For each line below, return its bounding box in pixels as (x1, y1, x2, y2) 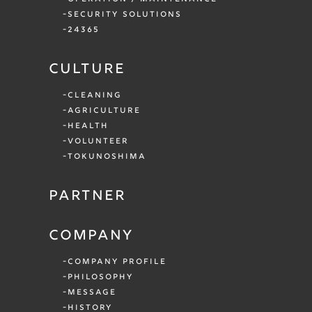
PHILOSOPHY (68, 272, 134, 283)
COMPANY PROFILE (68, 256, 166, 268)
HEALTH (68, 120, 109, 132)
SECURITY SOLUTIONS (68, 9, 182, 21)
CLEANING (68, 90, 122, 102)
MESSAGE (68, 287, 116, 299)
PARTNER (49, 187, 126, 207)
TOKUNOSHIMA (68, 151, 146, 163)
